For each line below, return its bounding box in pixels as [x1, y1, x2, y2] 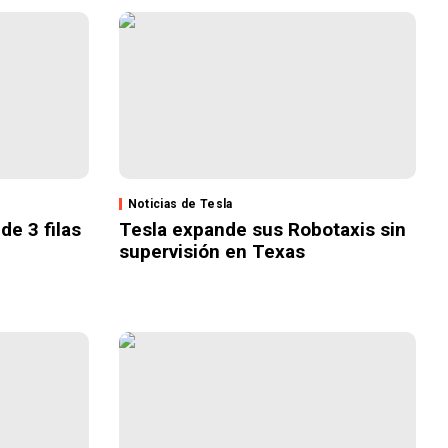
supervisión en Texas [118, 240, 305, 264]
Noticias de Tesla [127, 197, 233, 212]
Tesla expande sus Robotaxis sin [118, 218, 406, 242]
